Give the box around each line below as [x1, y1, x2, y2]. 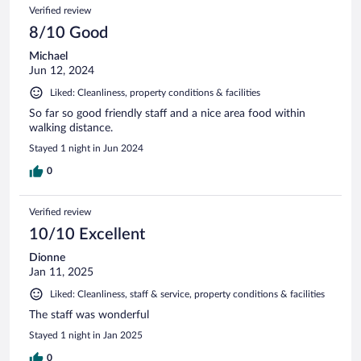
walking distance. [29, 122, 113, 134]
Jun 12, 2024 [29, 64, 94, 77]
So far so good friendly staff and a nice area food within [29, 107, 305, 119]
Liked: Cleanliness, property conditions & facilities [50, 87, 260, 98]
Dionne [29, 251, 65, 263]
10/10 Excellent [29, 226, 145, 243]
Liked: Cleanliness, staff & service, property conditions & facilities [50, 288, 325, 299]
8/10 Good [29, 24, 108, 41]
